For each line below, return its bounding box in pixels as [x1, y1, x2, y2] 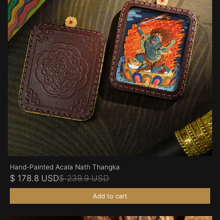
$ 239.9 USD [59, 173, 109, 183]
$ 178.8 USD [10, 173, 59, 183]
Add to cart [93, 192, 127, 200]
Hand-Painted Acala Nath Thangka [10, 163, 120, 171]
